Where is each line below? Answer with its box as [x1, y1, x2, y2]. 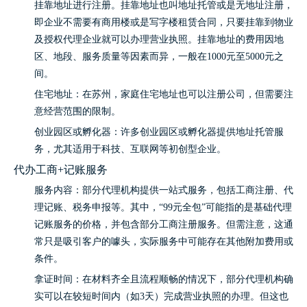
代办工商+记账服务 [14, 163, 108, 176]
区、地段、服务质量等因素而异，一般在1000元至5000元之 [34, 51, 284, 62]
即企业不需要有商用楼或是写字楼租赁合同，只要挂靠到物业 [34, 17, 293, 27]
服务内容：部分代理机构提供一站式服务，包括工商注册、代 [34, 185, 293, 195]
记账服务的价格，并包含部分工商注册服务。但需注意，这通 [34, 219, 293, 230]
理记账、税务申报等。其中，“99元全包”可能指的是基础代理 [34, 202, 292, 212]
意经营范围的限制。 [34, 106, 121, 116]
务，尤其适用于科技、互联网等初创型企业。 [34, 144, 226, 154]
